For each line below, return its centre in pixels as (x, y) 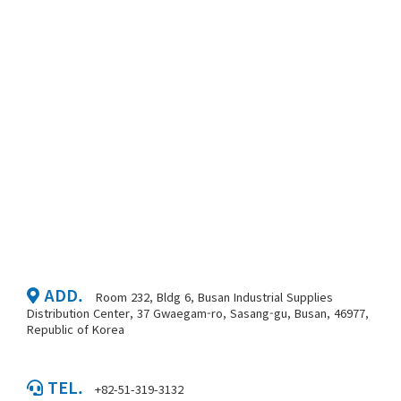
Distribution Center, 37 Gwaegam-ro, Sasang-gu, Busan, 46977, (198, 313)
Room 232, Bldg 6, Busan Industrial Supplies (214, 297)
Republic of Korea (76, 329)
